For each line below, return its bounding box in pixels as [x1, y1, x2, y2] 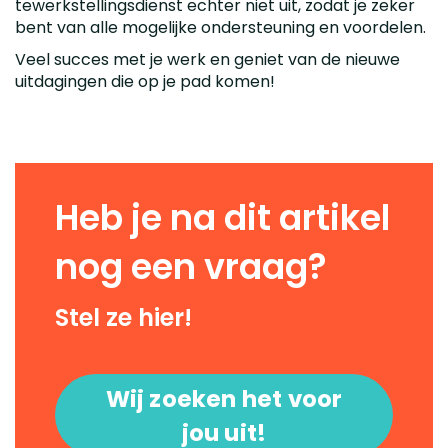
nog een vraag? [55, 241, 327, 291]
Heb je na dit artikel [55, 192, 390, 242]
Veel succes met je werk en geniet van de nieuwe [15, 47, 400, 71]
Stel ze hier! [55, 300, 192, 334]
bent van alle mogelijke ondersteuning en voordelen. [15, 15, 426, 39]
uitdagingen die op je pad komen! [15, 69, 275, 93]
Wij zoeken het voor [105, 382, 343, 415]
